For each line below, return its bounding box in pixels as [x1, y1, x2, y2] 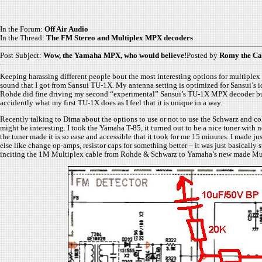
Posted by [187, 51, 219, 60]
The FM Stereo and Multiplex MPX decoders [46, 33, 193, 42]
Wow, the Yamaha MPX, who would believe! [43, 51, 187, 60]
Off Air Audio [44, 25, 88, 33]
